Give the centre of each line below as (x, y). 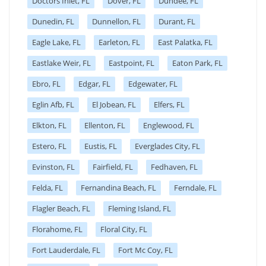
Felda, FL (47, 187)
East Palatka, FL (185, 42)
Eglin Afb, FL (53, 104)
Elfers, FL (169, 104)
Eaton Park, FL (197, 63)
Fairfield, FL (113, 167)
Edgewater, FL (153, 83)
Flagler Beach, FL (61, 208)
